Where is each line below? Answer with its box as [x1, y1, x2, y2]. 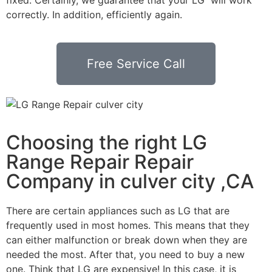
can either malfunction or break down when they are [6, 233, 247, 246]
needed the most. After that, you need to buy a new [6, 248, 245, 260]
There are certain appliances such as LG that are [6, 204, 229, 217]
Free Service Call [87, 56, 185, 72]
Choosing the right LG [6, 130, 207, 154]
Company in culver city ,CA [6, 169, 254, 193]
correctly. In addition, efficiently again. [6, 8, 182, 21]
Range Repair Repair [6, 149, 194, 174]
